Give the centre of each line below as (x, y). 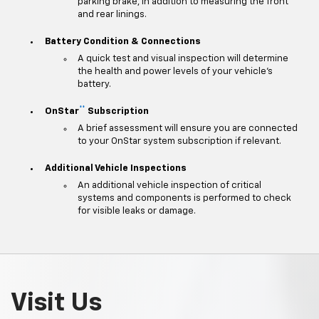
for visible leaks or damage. (137, 211)
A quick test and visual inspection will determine (183, 59)
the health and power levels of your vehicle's (175, 72)
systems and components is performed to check (184, 199)
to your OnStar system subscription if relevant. (179, 142)
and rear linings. (112, 15)
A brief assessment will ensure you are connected (188, 129)
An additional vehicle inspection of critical (169, 186)
